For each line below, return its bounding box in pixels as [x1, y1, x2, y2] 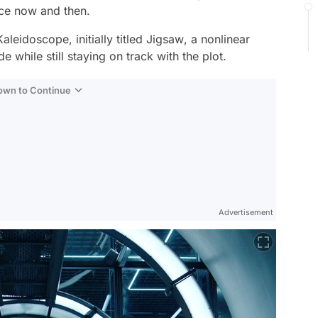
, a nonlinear [184, 32, 250, 46]
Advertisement [219, 207, 273, 217]
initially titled [72, 32, 146, 46]
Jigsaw [146, 32, 184, 46]
